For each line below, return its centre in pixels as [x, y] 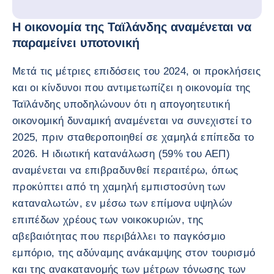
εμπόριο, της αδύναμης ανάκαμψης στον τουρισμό [134, 253]
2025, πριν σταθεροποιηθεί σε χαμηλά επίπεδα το [133, 137]
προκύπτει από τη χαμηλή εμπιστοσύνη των [119, 187]
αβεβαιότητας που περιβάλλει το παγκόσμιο [119, 236]
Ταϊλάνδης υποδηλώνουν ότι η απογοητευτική [121, 104]
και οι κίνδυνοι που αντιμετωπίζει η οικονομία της [131, 87]
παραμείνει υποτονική [76, 43]
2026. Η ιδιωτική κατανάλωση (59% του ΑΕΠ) [121, 154]
